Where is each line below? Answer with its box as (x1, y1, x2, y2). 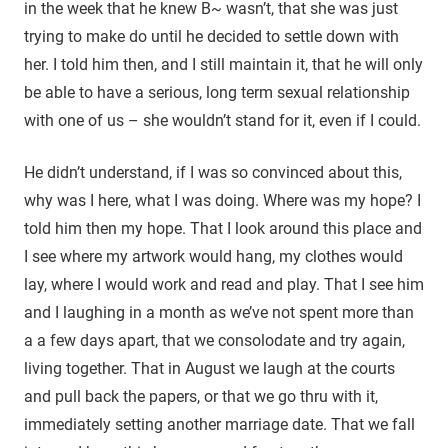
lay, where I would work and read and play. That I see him (24, 274, 424, 294)
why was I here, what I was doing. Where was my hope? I (24, 190, 421, 210)
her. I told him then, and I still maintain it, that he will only (24, 54, 423, 74)
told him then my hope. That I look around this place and (24, 218, 422, 238)
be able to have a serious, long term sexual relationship (24, 82, 410, 102)
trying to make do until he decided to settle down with (24, 26, 399, 46)
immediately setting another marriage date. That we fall (24, 414, 415, 434)
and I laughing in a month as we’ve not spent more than (24, 302, 414, 322)
